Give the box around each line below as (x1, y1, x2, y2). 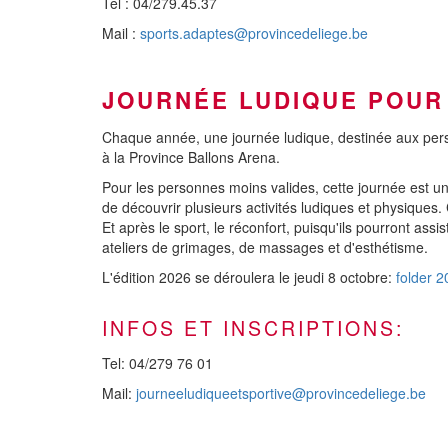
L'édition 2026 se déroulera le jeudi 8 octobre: (102, 266, 392, 287)
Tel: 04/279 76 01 (102, 352, 213, 373)
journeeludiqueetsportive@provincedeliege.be (136, 382, 426, 403)
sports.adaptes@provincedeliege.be (140, 22, 368, 43)
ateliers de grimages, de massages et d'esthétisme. (102, 236, 428, 257)
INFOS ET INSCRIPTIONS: (102, 312, 404, 342)
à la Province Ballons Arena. (102, 146, 280, 167)
